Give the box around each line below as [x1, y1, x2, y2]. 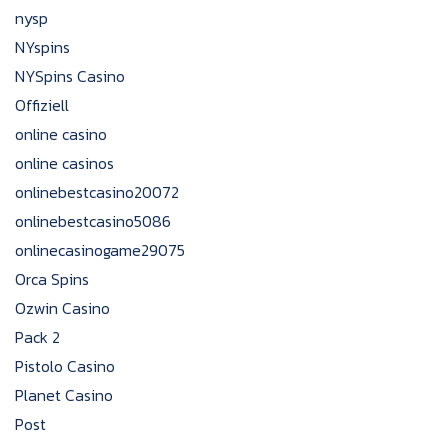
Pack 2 [15, 325, 60, 349]
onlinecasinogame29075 [15, 238, 185, 262]
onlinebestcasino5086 [15, 209, 171, 233]
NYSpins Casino [15, 64, 125, 88]
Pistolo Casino [15, 354, 115, 378]
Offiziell [15, 93, 69, 117]
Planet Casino [15, 383, 113, 407]
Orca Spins [15, 267, 89, 291]
